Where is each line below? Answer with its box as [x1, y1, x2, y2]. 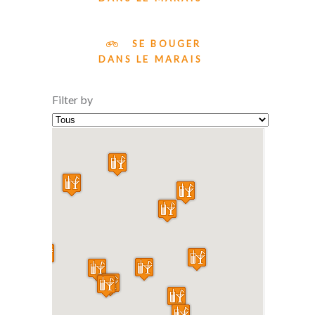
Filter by [52, 93, 93, 106]
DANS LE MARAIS [98, 53, 202, 65]
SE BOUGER [127, 38, 202, 49]
